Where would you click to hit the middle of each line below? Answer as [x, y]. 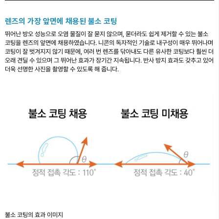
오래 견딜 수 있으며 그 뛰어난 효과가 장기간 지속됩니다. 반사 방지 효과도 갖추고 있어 [109, 60]
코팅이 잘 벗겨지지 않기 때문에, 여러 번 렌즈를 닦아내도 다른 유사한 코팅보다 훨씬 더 [109, 51]
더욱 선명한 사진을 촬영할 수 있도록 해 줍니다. [62, 69]
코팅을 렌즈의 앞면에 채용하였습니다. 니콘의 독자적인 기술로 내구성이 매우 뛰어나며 [109, 43]
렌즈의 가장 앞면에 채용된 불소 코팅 [61, 21]
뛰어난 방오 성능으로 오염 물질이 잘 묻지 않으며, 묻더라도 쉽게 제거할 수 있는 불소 [107, 34]
